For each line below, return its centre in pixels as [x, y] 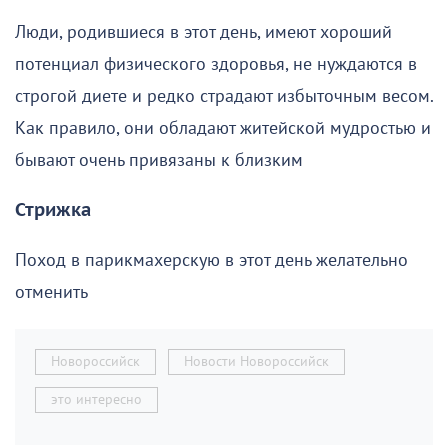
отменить [51, 293]
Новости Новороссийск [256, 362]
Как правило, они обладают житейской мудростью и [223, 129]
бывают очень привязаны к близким [159, 161]
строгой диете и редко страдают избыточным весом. [224, 97]
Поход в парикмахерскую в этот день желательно [211, 261]
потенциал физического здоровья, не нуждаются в [216, 65]
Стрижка [53, 211]
